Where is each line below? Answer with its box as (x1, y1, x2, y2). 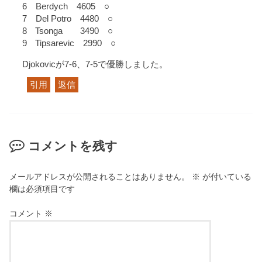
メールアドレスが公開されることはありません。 (9, 171, 190, 181)
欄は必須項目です (9, 184, 75, 194)
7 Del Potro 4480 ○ (22, 14, 113, 24)
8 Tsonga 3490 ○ (22, 26, 113, 36)
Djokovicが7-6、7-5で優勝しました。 (22, 59, 168, 69)
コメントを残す (27, 139, 118, 154)
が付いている (200, 171, 252, 181)
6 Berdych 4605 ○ (22, 2, 110, 12)
